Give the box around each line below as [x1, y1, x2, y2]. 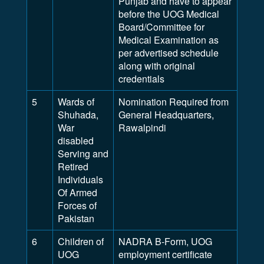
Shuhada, [58, 108, 98, 121]
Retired [58, 160, 88, 173]
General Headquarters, [118, 108, 214, 121]
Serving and [58, 147, 108, 160]
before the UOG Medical [118, 7, 219, 21]
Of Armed [58, 186, 97, 199]
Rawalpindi [118, 121, 166, 134]
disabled [58, 134, 94, 147]
